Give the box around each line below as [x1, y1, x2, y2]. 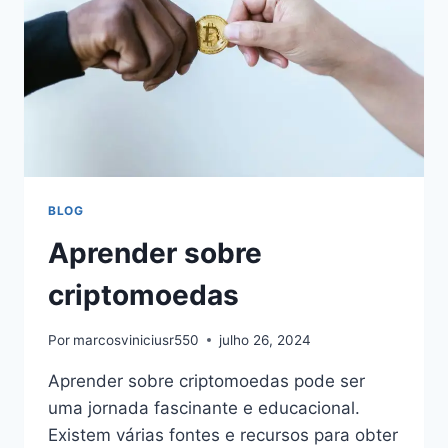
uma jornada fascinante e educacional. [48, 397, 360, 418]
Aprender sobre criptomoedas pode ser [48, 370, 365, 391]
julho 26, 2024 [219, 331, 312, 348]
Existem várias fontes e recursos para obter [48, 424, 398, 445]
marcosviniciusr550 [73, 331, 200, 348]
